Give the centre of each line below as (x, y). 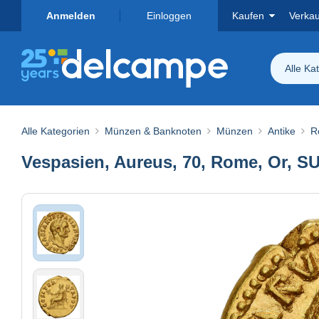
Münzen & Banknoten (153, 131)
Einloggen (169, 16)
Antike (282, 131)
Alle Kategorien (56, 131)
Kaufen (248, 16)
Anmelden (70, 16)
